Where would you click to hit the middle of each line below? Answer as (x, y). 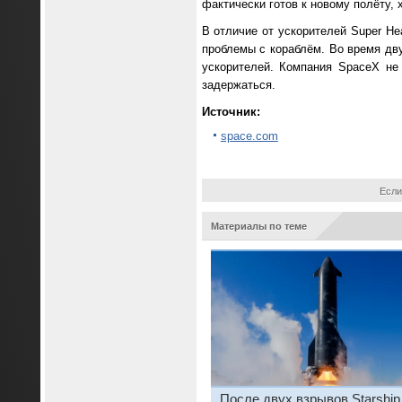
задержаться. (238, 85)
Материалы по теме (258, 227)
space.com (249, 135)
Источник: (231, 112)
